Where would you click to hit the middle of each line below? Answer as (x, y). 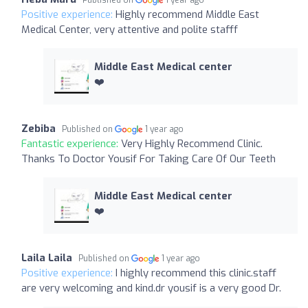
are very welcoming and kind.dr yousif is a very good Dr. (151, 288)
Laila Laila (47, 257)
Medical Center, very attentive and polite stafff (130, 29)
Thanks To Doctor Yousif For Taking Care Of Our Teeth (148, 158)
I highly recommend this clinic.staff (196, 273)
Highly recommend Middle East (187, 14)
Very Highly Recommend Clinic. (192, 143)
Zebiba (38, 128)
